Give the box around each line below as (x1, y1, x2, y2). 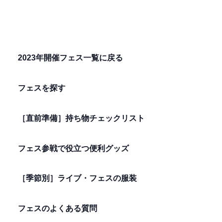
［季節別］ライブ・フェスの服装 (17, 174, 137, 183)
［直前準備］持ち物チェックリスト (17, 113, 145, 122)
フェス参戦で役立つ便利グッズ (17, 144, 129, 153)
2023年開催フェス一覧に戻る (17, 54, 123, 62)
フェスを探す (17, 84, 65, 93)
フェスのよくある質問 (17, 204, 97, 213)
